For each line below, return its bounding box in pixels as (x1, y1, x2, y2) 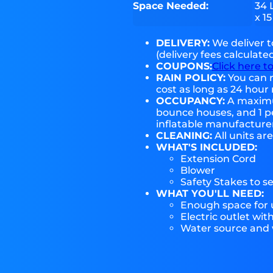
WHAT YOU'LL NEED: (155, 188, 264, 200)
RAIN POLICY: (155, 72, 225, 84)
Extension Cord (180, 153, 256, 165)
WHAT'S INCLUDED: (155, 141, 257, 154)
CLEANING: (155, 130, 212, 142)
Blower (180, 165, 215, 177)
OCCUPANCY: (155, 95, 225, 107)
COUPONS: (155, 60, 212, 73)
